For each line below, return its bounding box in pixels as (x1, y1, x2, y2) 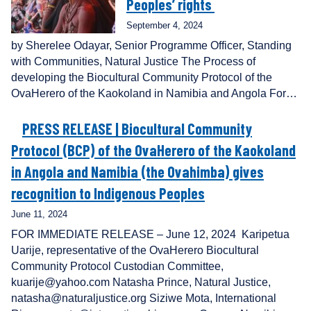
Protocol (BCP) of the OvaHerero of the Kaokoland (11, 141, 296, 160)
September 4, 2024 (126, 20, 203, 31)
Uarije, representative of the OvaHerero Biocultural (11, 244, 259, 257)
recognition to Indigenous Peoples (11, 184, 205, 203)
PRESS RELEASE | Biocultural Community (22, 119, 252, 138)
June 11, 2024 (11, 209, 67, 220)
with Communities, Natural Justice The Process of (11, 56, 255, 68)
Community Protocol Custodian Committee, (11, 260, 224, 273)
